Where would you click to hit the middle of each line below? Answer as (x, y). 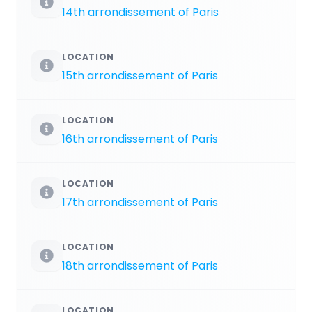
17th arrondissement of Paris (140, 202)
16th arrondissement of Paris (140, 139)
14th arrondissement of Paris (140, 12)
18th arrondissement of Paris (140, 265)
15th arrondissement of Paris (140, 75)
